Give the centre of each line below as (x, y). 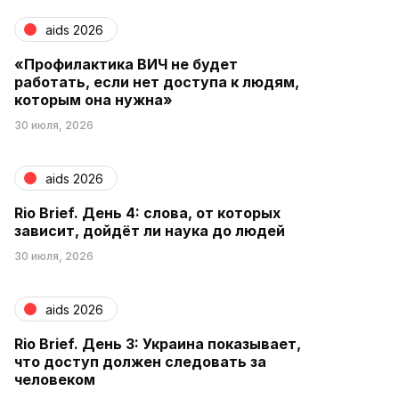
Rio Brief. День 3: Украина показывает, (158, 344)
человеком (55, 379)
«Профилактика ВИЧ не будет (126, 64)
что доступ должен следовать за (140, 362)
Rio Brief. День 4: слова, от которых (147, 213)
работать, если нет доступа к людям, (157, 82)
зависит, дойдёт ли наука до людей (150, 231)
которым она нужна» (94, 100)
